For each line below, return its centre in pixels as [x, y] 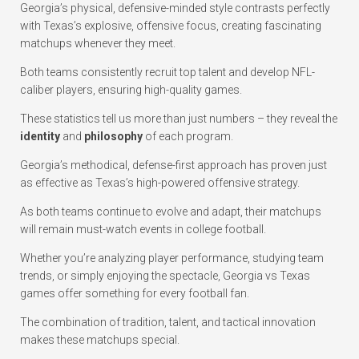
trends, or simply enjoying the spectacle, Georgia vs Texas [165, 276]
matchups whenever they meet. [98, 44]
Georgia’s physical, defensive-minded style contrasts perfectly [175, 8]
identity [40, 137]
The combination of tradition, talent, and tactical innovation [168, 323]
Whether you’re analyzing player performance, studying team [172, 258]
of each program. [188, 137]
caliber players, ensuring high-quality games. [131, 90]
